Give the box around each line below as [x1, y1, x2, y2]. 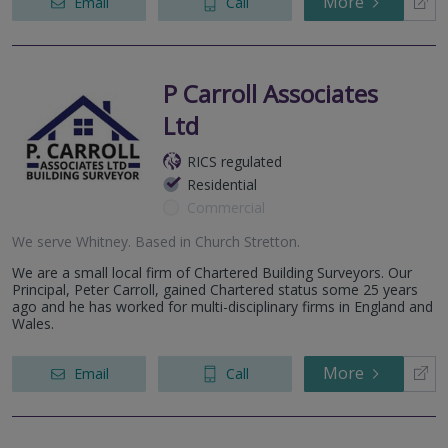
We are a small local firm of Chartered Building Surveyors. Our [12, 262, 412, 282]
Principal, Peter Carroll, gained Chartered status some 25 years [12, 279, 418, 299]
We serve [12, 231, 76, 251]
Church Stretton [195, 231, 297, 251]
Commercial [187, 197, 265, 217]
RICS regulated [187, 151, 282, 171]
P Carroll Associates [163, 76, 378, 110]
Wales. [12, 313, 54, 333]
